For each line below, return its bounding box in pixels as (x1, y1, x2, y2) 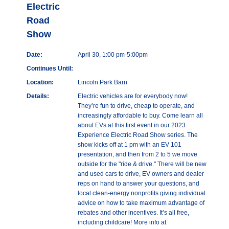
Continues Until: (27, 65, 73, 73)
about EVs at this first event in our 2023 (78, 122, 186, 129)
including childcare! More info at (78, 219, 166, 226)
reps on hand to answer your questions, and (78, 180, 199, 188)
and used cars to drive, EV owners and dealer (78, 170, 204, 178)
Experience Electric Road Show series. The (78, 131, 198, 139)
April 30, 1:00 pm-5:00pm (78, 51, 148, 59)
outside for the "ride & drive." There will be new (78, 161, 207, 168)
